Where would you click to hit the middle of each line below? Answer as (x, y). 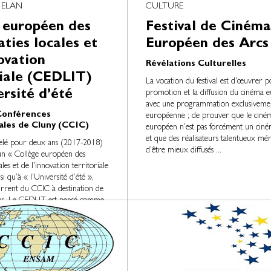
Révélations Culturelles (196, 64)
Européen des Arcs (207, 45)
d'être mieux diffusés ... (183, 151)
